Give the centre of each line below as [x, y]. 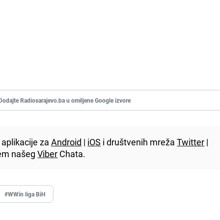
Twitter [191, 142]
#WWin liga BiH [25, 194]
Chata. [72, 153]
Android [67, 142]
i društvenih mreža [139, 142]
